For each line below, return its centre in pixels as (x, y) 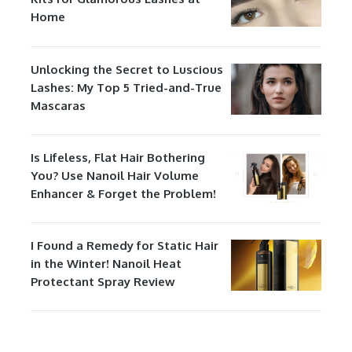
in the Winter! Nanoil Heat (106, 263)
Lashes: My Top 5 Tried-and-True (126, 87)
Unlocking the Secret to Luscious (126, 69)
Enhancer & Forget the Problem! (123, 193)
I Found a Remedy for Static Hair (124, 245)
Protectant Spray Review (103, 281)
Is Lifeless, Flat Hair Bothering (117, 157)
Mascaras (58, 105)
